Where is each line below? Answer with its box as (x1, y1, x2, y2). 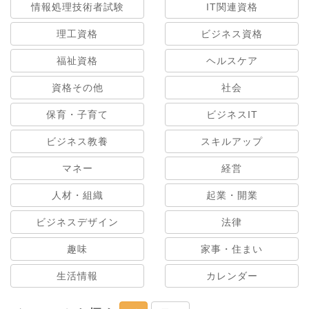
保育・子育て (46, 108, 108, 120)
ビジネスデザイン (36, 216, 119, 228)
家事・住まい (201, 243, 263, 255)
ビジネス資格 (201, 28, 263, 39)
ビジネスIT (206, 108, 258, 120)
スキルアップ (201, 135, 263, 147)
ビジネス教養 (46, 135, 108, 147)
